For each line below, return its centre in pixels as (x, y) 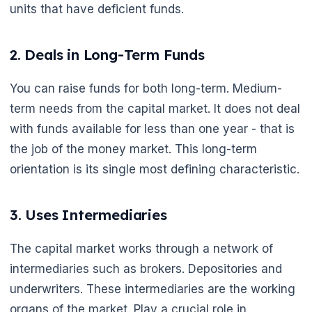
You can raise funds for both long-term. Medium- (146, 88)
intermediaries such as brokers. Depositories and (146, 268)
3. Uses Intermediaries (88, 214)
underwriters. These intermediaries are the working (153, 289)
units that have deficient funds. (97, 9)
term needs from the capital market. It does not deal (155, 108)
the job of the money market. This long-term (133, 149)
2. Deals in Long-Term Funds (107, 54)
